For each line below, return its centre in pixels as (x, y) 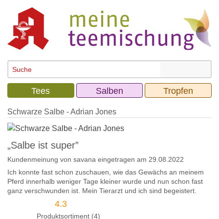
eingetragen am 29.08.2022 (140, 160)
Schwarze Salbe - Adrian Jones (62, 112)
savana (85, 160)
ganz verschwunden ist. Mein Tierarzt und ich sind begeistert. (102, 191)
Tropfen (178, 91)
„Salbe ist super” (43, 145)
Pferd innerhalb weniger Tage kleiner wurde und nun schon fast (105, 182)
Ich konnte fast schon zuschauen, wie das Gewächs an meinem (106, 172)
